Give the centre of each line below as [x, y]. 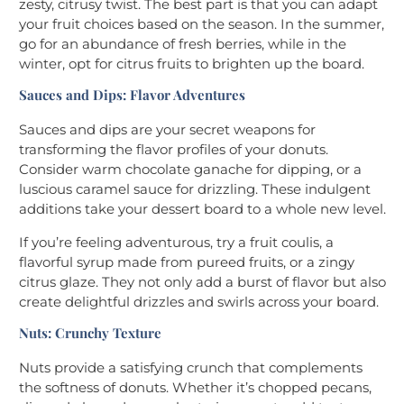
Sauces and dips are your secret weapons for [167, 130]
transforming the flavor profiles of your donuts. [174, 150]
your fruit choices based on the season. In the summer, [202, 24]
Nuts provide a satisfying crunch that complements [191, 368]
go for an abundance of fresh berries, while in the [183, 44]
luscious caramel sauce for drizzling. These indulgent [195, 189]
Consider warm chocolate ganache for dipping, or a [190, 170]
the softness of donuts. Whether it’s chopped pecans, [195, 388]
